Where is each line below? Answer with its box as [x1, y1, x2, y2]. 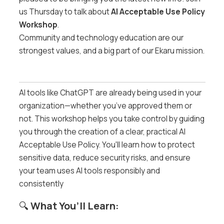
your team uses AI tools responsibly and [18, 165, 160, 176]
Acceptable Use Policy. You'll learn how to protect [18, 139, 195, 150]
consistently [18, 178, 63, 189]
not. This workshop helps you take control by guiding [18, 113, 204, 124]
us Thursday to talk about [18, 6, 111, 17]
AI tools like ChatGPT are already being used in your [18, 87, 201, 98]
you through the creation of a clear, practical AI [18, 126, 185, 137]
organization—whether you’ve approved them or [18, 100, 192, 111]
